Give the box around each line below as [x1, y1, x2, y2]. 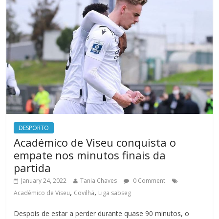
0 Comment [131, 176, 166, 185]
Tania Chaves [80, 176, 117, 185]
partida [14, 160, 51, 175]
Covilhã [74, 188, 95, 197]
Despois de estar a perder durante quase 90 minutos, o [14, 208, 190, 218]
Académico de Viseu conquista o [14, 134, 176, 150]
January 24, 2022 [21, 176, 67, 185]
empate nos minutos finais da [14, 147, 166, 162]
